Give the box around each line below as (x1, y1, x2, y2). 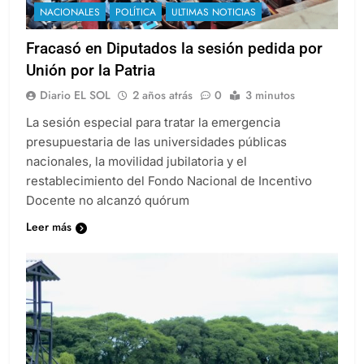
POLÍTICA (115, 5, 156, 20)
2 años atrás (132, 87, 193, 104)
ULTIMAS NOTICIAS (171, 5, 256, 20)
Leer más (26, 219, 71, 236)
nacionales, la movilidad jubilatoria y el (26, 154, 247, 170)
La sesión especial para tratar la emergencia (26, 115, 280, 131)
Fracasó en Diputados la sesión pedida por (26, 39, 323, 58)
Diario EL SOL (40, 87, 110, 104)
